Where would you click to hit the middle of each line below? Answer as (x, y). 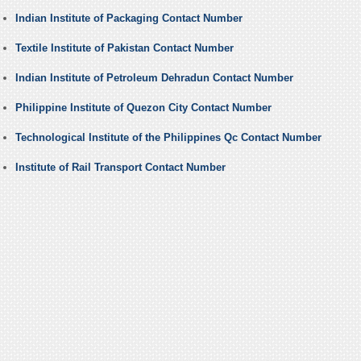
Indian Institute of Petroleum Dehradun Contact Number (154, 78)
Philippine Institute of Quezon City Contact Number (143, 108)
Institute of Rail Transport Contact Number (120, 168)
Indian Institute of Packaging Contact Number (129, 19)
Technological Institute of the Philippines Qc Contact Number (168, 138)
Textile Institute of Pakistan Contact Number (124, 48)
